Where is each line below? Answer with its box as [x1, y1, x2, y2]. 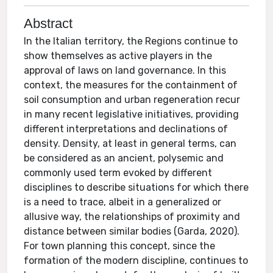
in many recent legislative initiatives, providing [24, 108, 239, 120]
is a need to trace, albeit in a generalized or [24, 196, 222, 208]
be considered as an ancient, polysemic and [24, 152, 224, 164]
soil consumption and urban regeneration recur [24, 94, 241, 105]
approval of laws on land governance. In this [24, 65, 227, 76]
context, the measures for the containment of [24, 79, 238, 91]
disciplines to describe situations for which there [24, 182, 249, 193]
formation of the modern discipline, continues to [24, 255, 249, 266]
